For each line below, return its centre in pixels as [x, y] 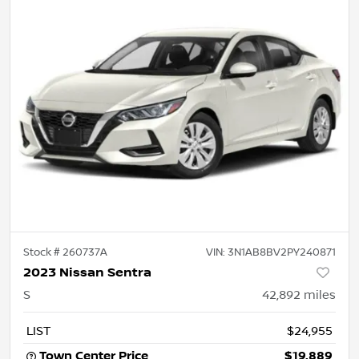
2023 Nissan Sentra [87, 272]
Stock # [43, 252]
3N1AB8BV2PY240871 [282, 252]
